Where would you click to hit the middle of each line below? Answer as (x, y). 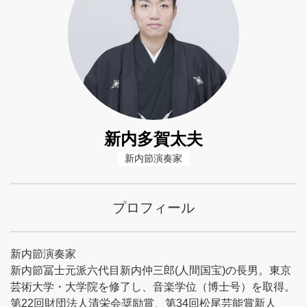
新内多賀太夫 (153, 139)
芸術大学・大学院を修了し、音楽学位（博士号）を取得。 (153, 287)
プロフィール (153, 208)
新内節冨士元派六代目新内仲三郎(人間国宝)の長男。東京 (151, 270)
